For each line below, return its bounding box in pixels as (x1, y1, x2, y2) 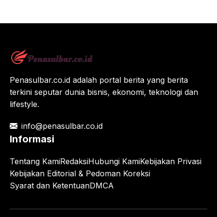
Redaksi (60, 156, 88, 166)
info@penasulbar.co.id (21, 121, 103, 131)
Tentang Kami (10, 156, 60, 166)
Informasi (10, 133, 54, 145)
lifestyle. (10, 99, 39, 109)
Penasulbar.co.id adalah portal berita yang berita (10, 75, 188, 85)
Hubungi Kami (88, 156, 140, 166)
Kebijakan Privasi (140, 156, 201, 166)
